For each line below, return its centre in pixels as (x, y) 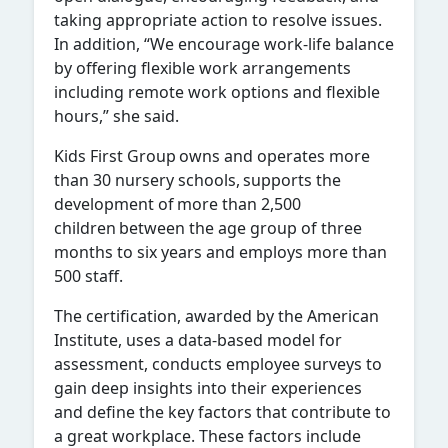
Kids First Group (115, 155)
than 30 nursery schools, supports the (197, 179)
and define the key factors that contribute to (222, 411)
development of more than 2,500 (177, 203)
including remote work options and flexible (217, 91)
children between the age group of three (208, 227)
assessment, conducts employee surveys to (218, 363)
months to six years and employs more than (220, 251)
